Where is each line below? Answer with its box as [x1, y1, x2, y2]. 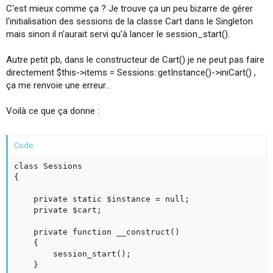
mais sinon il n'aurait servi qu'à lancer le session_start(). [6, 28, 230, 40]
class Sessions [14, 161, 82, 171]
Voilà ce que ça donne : [6, 105, 99, 116]
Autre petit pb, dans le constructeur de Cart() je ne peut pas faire [6, 54, 264, 65]
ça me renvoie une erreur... [6, 79, 111, 91]
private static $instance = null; [14, 194, 34, 204]
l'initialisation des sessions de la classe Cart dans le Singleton [6, 15, 253, 27]
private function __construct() [14, 227, 34, 237]
